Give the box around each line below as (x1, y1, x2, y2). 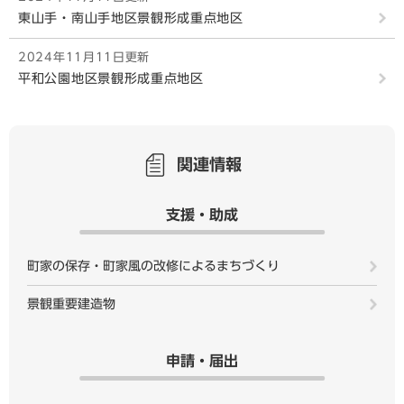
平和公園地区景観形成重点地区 (18, 72, 204, 85)
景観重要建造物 (27, 298, 115, 310)
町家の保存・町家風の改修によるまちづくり (27, 260, 280, 272)
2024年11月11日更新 (18, 51, 151, 63)
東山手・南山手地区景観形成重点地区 (18, 12, 243, 24)
